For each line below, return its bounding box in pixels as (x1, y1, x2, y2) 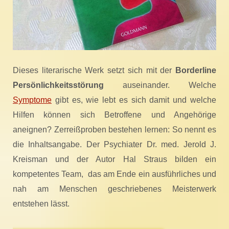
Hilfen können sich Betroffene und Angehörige (13, 110, 216, 120)
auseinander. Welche (104, 81, 216, 90)
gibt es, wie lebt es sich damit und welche (52, 96, 216, 105)
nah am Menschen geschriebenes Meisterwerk (13, 185, 216, 194)
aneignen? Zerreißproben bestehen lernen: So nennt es (13, 125, 216, 134)
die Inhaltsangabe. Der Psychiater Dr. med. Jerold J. (13, 140, 216, 149)
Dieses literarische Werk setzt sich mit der (13, 66, 175, 75)
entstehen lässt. (13, 199, 70, 209)
